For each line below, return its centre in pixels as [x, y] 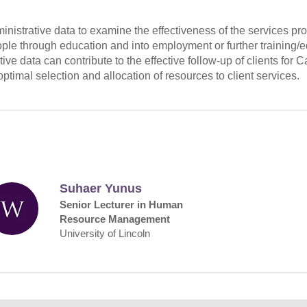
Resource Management [115, 219]
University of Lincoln [105, 233]
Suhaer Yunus [101, 188]
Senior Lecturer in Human [122, 204]
